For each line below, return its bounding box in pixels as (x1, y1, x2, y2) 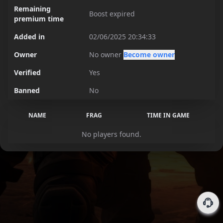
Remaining (14, 4, 51, 13)
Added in (14, 32, 45, 41)
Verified (14, 68, 41, 77)
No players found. (82, 129, 141, 139)
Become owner (123, 50, 175, 59)
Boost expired (89, 9, 135, 18)
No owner (89, 50, 123, 59)
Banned (14, 86, 40, 95)
